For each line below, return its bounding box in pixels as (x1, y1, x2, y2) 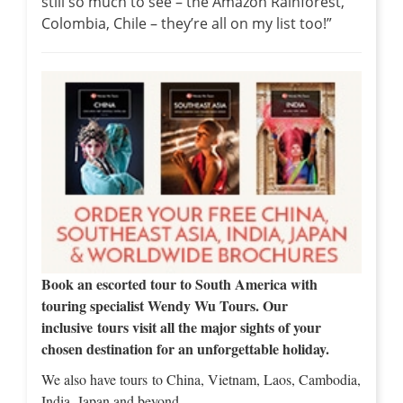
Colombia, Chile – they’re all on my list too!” (41, 13, 332, 34)
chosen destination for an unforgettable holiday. (41, 338, 334, 360)
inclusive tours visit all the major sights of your (41, 317, 321, 338)
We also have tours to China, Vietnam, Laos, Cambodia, (41, 370, 361, 390)
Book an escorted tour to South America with (41, 273, 318, 295)
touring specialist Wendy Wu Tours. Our (41, 295, 288, 317)
